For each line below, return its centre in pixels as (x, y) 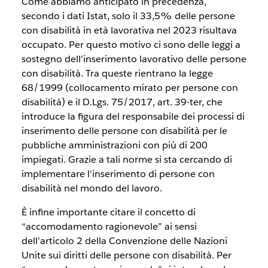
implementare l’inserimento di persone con (118, 174)
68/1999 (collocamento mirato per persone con (130, 88)
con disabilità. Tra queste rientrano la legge (117, 73)
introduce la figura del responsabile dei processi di (133, 116)
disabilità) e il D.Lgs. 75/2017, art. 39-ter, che (122, 102)
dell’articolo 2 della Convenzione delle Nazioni (124, 241)
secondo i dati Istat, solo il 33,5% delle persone (128, 16)
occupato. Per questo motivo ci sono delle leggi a (131, 45)
